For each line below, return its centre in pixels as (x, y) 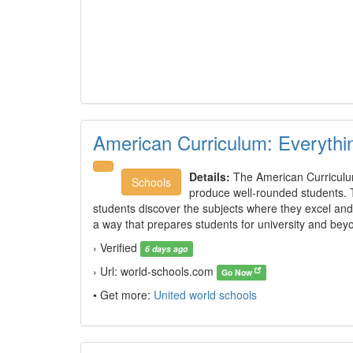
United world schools (205, 295)
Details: (210, 176)
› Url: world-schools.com (155, 271)
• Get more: (123, 295)
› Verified (117, 247)
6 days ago (167, 249)
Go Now (238, 272)
